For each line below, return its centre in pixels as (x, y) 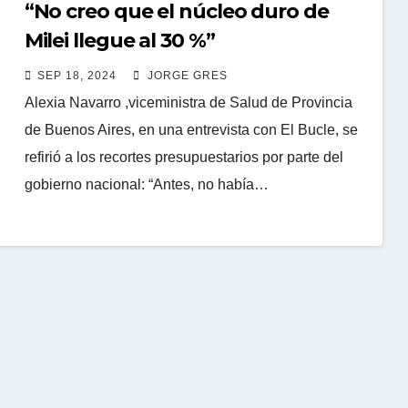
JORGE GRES (185, 75)
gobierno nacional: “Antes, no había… (146, 184)
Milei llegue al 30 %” (119, 40)
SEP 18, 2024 (76, 75)
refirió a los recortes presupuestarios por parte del (184, 157)
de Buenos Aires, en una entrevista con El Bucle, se (191, 129)
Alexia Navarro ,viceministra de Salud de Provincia (188, 102)
